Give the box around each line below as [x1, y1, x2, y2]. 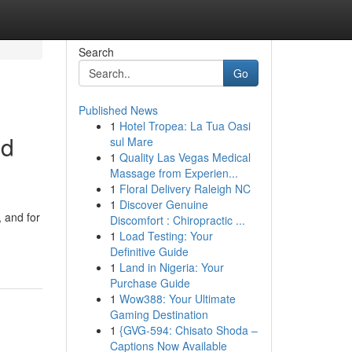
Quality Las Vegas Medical [119, 149, 251, 165]
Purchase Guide [109, 275, 190, 291]
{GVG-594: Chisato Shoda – [119, 322, 258, 338]
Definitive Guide [109, 244, 189, 259]
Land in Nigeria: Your [119, 259, 224, 275]
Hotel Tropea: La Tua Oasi [119, 118, 251, 134]
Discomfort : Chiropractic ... [109, 212, 245, 228]
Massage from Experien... [109, 165, 238, 181]
